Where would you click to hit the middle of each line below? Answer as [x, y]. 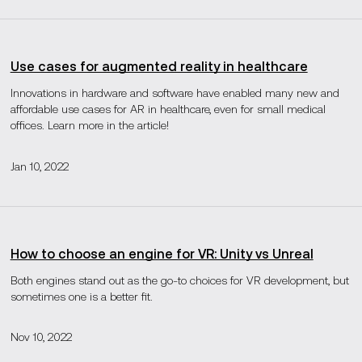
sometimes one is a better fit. [81, 296]
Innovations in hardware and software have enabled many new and [175, 93]
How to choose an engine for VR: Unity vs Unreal [162, 253]
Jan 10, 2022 [39, 166]
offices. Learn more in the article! [89, 126]
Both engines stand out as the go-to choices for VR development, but [179, 280]
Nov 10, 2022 [41, 337]
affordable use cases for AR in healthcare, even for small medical [168, 109]
